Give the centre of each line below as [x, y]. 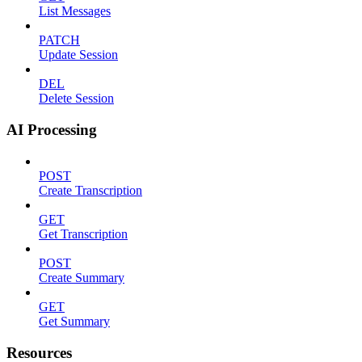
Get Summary [74, 321]
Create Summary [82, 277]
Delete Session [76, 99]
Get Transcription [83, 234]
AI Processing [52, 130]
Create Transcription [90, 190]
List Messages [75, 11]
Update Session [78, 55]
